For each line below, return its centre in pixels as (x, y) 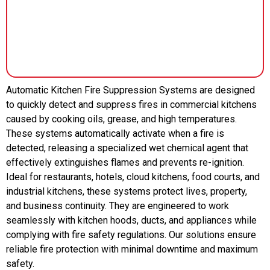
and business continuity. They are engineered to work (118, 206)
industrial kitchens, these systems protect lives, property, (127, 191)
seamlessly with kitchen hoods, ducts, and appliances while (131, 220)
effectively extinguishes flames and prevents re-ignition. (125, 162)
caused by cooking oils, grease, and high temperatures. (121, 119)
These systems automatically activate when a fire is (115, 133)
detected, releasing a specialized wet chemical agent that (127, 148)
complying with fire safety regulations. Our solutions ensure (131, 234)
